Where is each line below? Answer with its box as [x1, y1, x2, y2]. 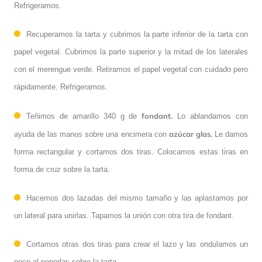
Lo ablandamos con [173, 111, 249, 120]
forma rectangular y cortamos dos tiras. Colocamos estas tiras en [14, 147, 248, 156]
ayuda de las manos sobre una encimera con [14, 129, 169, 139]
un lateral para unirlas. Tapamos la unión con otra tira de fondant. [14, 211, 234, 220]
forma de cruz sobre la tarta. [14, 164, 110, 174]
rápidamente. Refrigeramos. [14, 82, 108, 91]
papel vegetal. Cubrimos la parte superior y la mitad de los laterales [14, 47, 248, 56]
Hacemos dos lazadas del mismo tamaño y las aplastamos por [26, 193, 248, 202]
